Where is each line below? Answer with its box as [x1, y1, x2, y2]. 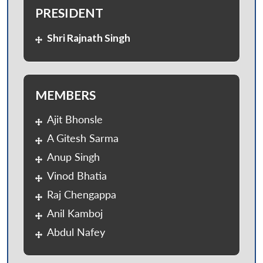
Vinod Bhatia [47, 169, 107, 182]
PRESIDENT [35, 5, 103, 20]
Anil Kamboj [47, 207, 103, 220]
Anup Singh [47, 150, 100, 163]
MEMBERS [35, 87, 96, 102]
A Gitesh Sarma [47, 131, 119, 144]
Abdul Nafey [47, 225, 105, 238]
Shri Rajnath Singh [47, 31, 130, 44]
